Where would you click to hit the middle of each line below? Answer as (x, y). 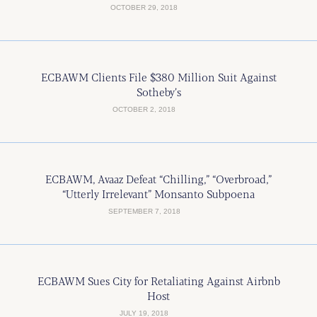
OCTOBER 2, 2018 (144, 109)
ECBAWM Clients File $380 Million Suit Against (158, 77)
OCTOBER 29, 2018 (144, 7)
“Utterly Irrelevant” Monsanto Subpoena (158, 194)
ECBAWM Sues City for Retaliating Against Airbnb (158, 281)
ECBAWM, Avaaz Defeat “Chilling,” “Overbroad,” (158, 179)
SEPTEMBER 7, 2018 (144, 211)
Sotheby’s (158, 92)
